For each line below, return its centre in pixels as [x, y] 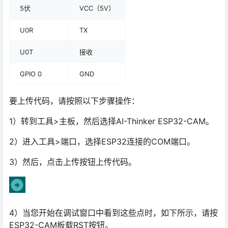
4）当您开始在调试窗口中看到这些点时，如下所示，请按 [113, 213]
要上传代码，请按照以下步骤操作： [74, 101]
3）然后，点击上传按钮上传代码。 [73, 162]
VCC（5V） [97, 8]
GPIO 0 [31, 74]
